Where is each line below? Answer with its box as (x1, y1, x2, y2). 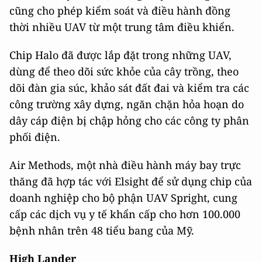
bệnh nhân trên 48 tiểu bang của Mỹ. (9, 223, 194, 237)
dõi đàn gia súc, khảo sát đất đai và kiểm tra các (9, 81, 249, 95)
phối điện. (9, 130, 60, 144)
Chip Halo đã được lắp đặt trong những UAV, (9, 48, 232, 62)
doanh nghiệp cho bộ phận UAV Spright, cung (9, 191, 237, 205)
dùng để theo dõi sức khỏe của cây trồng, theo (9, 64, 239, 78)
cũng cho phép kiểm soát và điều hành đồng (9, 4, 230, 18)
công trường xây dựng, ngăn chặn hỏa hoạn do (9, 97, 244, 111)
